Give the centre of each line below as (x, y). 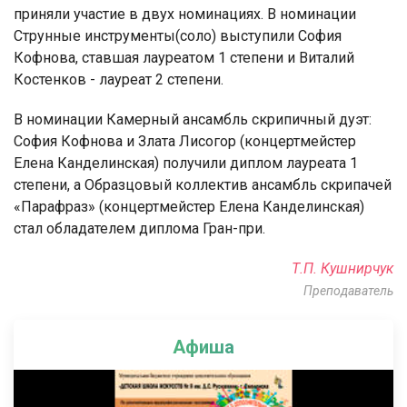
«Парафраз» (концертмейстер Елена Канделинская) (189, 206)
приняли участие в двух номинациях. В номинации (185, 14)
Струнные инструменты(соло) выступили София (178, 35)
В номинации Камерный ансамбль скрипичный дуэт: (193, 119)
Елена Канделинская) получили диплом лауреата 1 (186, 163)
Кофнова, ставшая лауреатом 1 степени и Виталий (184, 57)
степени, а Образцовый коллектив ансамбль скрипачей (203, 184)
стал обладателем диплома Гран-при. (139, 228)
